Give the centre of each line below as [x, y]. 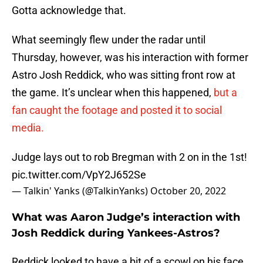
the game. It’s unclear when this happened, [113, 93]
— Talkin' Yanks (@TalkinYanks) [81, 191]
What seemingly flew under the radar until [109, 40]
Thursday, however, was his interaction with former [130, 58]
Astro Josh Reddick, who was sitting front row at [124, 75]
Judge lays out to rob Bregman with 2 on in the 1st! [129, 157]
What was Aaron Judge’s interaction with [126, 218]
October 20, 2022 [188, 191]
